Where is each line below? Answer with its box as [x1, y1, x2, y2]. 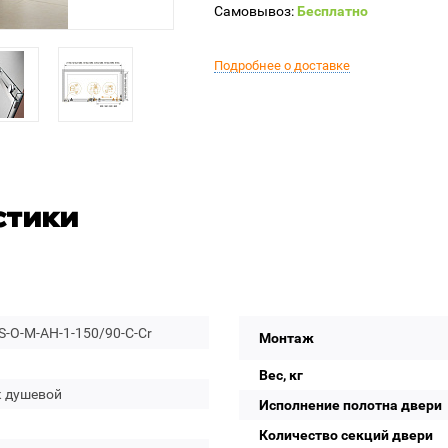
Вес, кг [259, 367, 303, 383]
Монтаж [259, 330, 314, 346]
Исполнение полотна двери [259, 397, 442, 413]
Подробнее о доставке [214, 58, 350, 73]
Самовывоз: [214, 3, 297, 19]
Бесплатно [297, 3, 368, 19]
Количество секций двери [259, 427, 433, 443]
